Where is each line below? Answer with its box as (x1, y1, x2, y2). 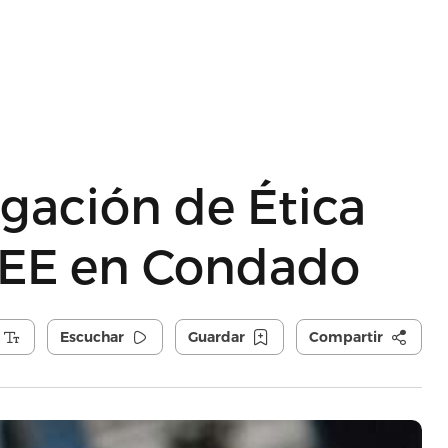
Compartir (308, 328, 383, 346)
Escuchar (59, 328, 124, 346)
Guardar (187, 328, 245, 346)
